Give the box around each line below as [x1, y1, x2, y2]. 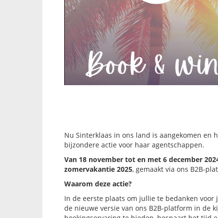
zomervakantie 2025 [64, 164, 132, 174]
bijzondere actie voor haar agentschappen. [64, 140, 204, 150]
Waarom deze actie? [64, 179, 132, 189]
